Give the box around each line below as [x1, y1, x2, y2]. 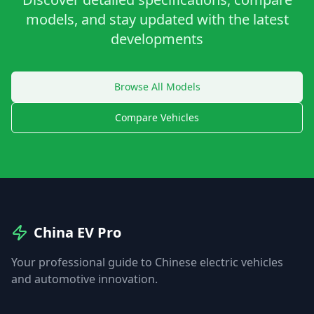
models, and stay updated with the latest [25, 10, 289, 29]
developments [111, 29, 203, 48]
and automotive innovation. [11, 271, 158, 287]
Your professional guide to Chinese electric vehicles [11, 254, 283, 270]
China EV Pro [34, 223, 121, 242]
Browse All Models [114, 80, 200, 93]
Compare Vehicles [115, 111, 199, 124]
